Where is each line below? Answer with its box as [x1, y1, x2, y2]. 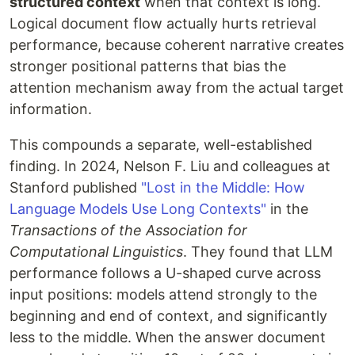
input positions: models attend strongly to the [10, 286, 317, 303]
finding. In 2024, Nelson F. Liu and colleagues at [10, 158, 330, 175]
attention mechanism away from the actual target [10, 79, 344, 97]
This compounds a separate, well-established [10, 136, 312, 154]
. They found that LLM [183, 243, 333, 261]
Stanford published [10, 179, 141, 197]
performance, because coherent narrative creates [10, 36, 344, 54]
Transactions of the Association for [10, 222, 247, 239]
